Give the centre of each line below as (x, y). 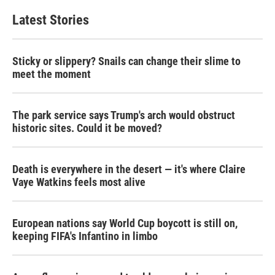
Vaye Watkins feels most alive (79, 182)
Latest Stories (51, 20)
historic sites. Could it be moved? (87, 128)
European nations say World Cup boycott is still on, (125, 223)
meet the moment (52, 74)
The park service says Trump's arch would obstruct (124, 115)
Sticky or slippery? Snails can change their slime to (126, 61)
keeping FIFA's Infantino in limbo (85, 236)
